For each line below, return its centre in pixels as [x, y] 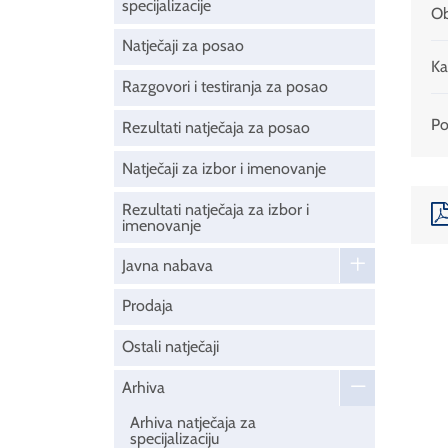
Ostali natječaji [170, 347]
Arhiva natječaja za [193, 423]
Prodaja [147, 306]
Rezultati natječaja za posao [216, 127]
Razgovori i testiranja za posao [225, 87]
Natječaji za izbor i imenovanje [224, 168]
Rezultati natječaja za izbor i [215, 209]
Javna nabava [167, 265]
